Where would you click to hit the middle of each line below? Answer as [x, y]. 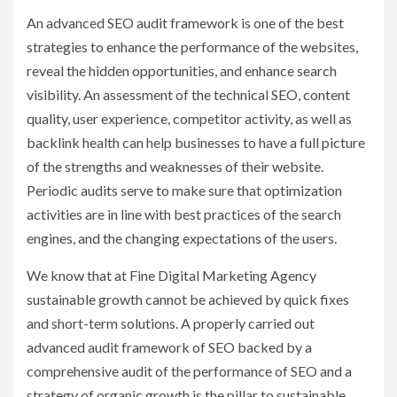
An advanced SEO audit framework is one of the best [185, 23]
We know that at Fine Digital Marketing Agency [171, 276]
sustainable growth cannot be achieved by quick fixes [188, 300]
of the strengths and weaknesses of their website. [175, 167]
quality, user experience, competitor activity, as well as [189, 119]
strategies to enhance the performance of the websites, [192, 47]
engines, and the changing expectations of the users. [182, 238]
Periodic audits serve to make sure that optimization [184, 191]
